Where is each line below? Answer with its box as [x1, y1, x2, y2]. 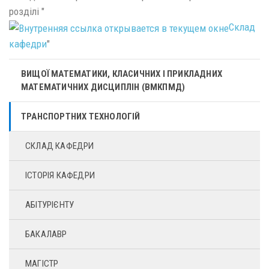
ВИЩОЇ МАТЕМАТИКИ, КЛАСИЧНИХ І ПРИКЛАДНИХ [21, 68, 222, 80]
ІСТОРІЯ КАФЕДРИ [25, 170, 95, 181]
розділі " [9, 5, 44, 17]
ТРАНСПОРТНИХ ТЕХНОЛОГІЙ [21, 111, 141, 122]
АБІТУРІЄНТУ [25, 199, 74, 211]
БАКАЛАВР [25, 229, 67, 240]
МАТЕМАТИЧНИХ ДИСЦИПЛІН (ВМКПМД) [21, 82, 186, 93]
